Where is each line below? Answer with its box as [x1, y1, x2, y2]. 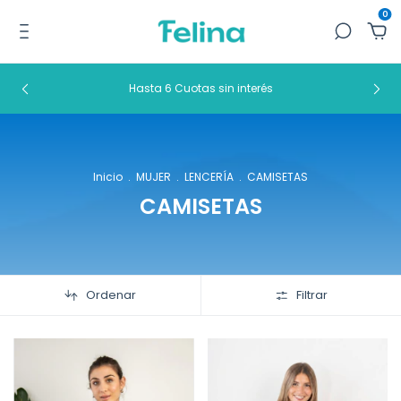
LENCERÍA [184, 169, 234, 184]
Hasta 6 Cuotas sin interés [128, 81, 273, 96]
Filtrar [296, 286, 328, 303]
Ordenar [86, 286, 137, 303]
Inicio [93, 169, 123, 184]
